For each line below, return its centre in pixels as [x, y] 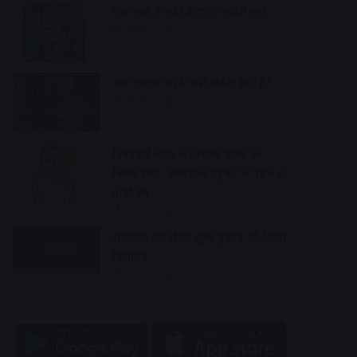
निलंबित [130, 256]
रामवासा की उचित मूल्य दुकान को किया [199, 237]
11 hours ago [150, 274]
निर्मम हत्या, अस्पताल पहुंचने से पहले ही [200, 173]
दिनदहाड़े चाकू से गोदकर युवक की [188, 153]
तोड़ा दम [131, 192]
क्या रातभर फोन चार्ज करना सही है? [192, 82]
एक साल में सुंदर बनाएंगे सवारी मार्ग [190, 12]
